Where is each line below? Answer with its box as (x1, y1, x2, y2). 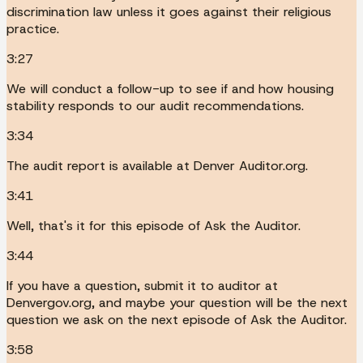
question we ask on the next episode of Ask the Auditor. (6, 310, 347, 328)
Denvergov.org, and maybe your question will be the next (6, 293, 348, 311)
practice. (6, 19, 59, 37)
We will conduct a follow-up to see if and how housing (6, 79, 334, 97)
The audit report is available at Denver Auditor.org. (6, 156, 308, 174)
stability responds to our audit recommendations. (6, 96, 304, 114)
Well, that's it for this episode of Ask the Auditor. (6, 216, 301, 234)
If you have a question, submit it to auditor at (6, 276, 278, 294)
